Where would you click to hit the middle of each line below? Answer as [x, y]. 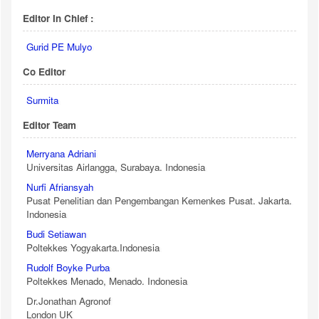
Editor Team [49, 125]
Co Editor [44, 71]
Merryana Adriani [61, 153]
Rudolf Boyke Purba [68, 267]
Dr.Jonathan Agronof [69, 300]
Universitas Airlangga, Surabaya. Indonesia [116, 167]
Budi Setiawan [56, 234]
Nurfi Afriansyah [60, 187]
